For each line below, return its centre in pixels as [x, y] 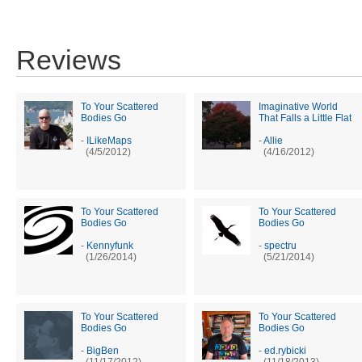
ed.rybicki [285, 350]
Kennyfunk [110, 245]
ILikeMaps [109, 140]
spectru [280, 245]
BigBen [103, 350]
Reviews [69, 60]
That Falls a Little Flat [305, 118]
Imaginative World [298, 106]
